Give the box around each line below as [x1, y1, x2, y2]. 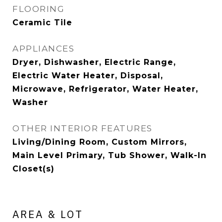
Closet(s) [12, 164, 55, 173]
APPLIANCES [12, 44, 74, 54]
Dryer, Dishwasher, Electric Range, [12, 57, 176, 67]
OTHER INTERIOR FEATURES [12, 123, 153, 133]
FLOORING [12, 4, 64, 14]
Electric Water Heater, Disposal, [12, 71, 163, 80]
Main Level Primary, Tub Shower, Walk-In [12, 151, 207, 160]
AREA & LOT [12, 207, 83, 221]
